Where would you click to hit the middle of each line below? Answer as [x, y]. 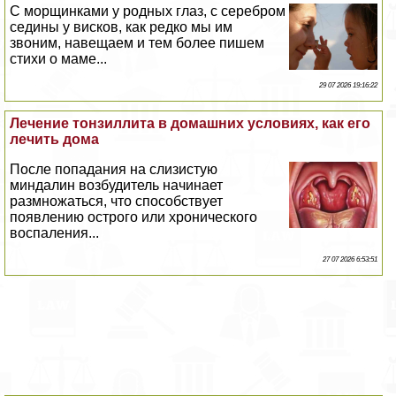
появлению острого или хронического [134, 217]
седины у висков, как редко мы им [122, 27]
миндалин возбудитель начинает [117, 186]
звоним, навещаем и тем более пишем [137, 43]
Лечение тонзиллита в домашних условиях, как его [190, 124]
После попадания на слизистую [114, 170]
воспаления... [55, 233]
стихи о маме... [59, 59]
